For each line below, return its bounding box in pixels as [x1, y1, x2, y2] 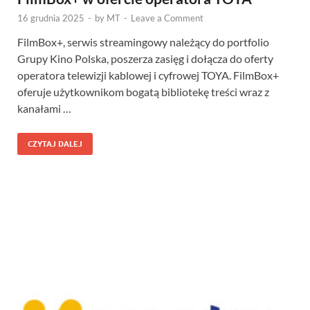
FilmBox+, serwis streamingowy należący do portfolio [17, 35, 269, 48]
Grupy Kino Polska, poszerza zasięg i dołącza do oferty [17, 52, 273, 65]
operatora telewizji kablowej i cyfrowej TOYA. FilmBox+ [17, 69, 279, 82]
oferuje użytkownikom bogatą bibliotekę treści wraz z [17, 85, 269, 98]
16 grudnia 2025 [17, 12, 84, 24]
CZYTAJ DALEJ [28, 139, 82, 149]
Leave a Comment [131, 12, 203, 24]
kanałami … [17, 102, 71, 115]
